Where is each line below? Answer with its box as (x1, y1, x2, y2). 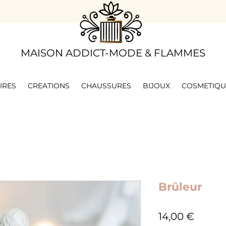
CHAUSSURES (81, 81, 131, 90)
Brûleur (158, 180, 202, 194)
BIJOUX (142, 81, 170, 90)
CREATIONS (27, 81, 70, 90)
